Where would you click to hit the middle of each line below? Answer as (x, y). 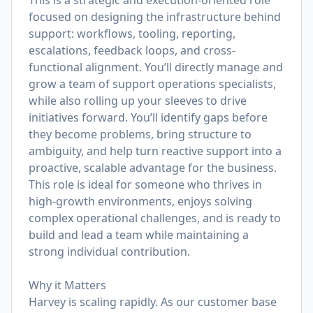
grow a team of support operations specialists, (152, 84)
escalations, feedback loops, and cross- (132, 50)
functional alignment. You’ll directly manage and (156, 67)
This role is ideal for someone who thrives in (145, 184)
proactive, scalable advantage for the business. (153, 168)
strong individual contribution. (109, 252)
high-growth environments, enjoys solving (140, 201)
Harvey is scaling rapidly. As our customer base (153, 302)
